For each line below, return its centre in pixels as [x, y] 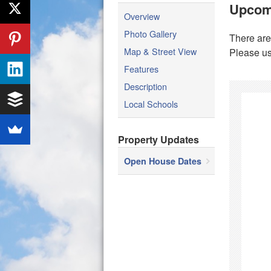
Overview [142, 16]
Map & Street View [160, 51]
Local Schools [151, 104]
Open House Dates [163, 161]
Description [145, 86]
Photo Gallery [150, 34]
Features [141, 69]
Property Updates [158, 139]
